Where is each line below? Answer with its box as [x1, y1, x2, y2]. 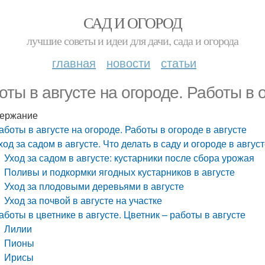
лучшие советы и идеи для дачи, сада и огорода [27, 33, 238, 49]
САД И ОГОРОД [83, 12, 182, 33]
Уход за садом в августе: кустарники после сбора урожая [4, 151, 255, 164]
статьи [161, 54, 196, 71]
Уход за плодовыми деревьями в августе [4, 179, 185, 193]
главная [52, 54, 96, 71]
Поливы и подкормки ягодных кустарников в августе [4, 165, 235, 179]
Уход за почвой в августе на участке [4, 193, 163, 207]
